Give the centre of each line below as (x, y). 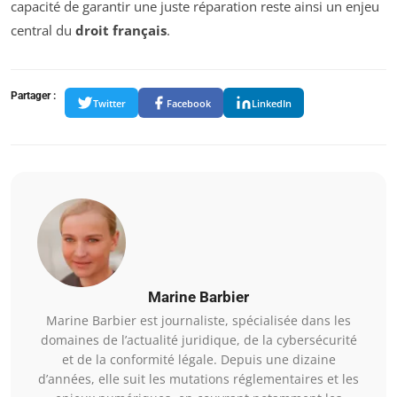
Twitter (109, 103)
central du (43, 31)
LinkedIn (272, 103)
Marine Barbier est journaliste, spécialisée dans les (198, 321)
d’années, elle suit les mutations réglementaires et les (198, 379)
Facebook (189, 103)
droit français (121, 31)
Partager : (33, 96)
